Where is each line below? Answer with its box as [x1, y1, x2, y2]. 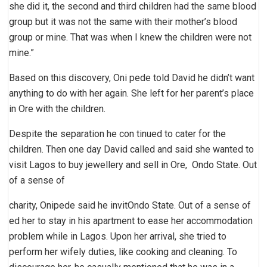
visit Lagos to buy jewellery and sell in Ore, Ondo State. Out [9, 159, 257, 170]
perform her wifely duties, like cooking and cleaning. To [9, 246, 237, 257]
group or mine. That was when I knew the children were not [9, 31, 252, 43]
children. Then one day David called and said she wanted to [9, 143, 254, 155]
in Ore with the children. [9, 103, 105, 114]
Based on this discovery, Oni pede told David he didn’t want [9, 72, 254, 83]
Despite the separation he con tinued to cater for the [9, 128, 226, 139]
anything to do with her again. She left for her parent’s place [9, 87, 254, 99]
